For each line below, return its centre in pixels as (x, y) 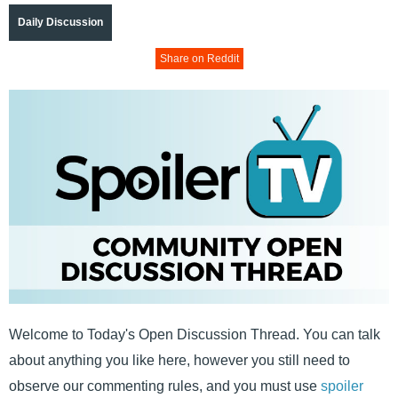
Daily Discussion (60, 23)
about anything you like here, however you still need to (179, 360)
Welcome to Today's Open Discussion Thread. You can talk (195, 334)
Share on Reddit (199, 59)
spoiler (342, 386)
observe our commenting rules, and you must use (165, 386)
